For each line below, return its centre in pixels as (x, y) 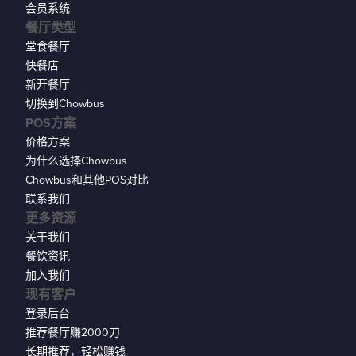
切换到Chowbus (65, 104)
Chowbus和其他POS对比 (87, 180)
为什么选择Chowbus (76, 161)
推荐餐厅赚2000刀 (73, 333)
